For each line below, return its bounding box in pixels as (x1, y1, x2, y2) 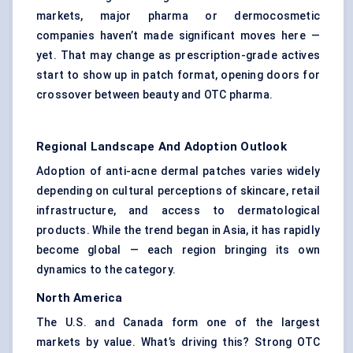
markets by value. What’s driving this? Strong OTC (36, 336, 320, 349)
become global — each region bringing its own (36, 243, 320, 257)
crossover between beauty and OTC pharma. (36, 88, 273, 102)
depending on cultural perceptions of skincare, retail (36, 184, 320, 198)
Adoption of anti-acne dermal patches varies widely (36, 165, 320, 178)
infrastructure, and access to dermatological (36, 204, 320, 217)
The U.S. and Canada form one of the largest (36, 316, 320, 329)
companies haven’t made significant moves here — (36, 29, 320, 43)
